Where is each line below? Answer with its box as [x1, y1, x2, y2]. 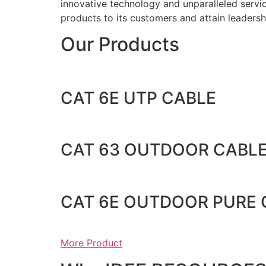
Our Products [61, 33, 179, 56]
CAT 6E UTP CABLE [61, 87, 216, 108]
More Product [61, 236, 122, 249]
